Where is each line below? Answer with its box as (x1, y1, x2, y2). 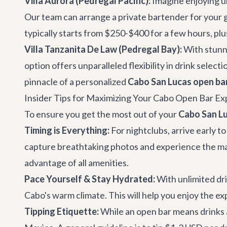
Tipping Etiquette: (24, 206, 99, 217)
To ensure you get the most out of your (24, 108, 178, 120)
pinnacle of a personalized (24, 76, 128, 87)
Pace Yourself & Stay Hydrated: (24, 173, 155, 184)
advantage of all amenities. (24, 157, 129, 168)
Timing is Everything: (24, 125, 109, 136)
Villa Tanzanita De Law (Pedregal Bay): (24, 44, 182, 55)
